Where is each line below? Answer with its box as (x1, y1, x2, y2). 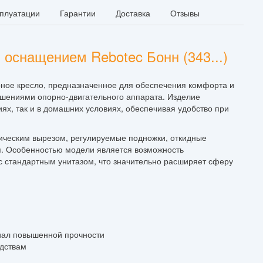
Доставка (116, 6, 150, 19)
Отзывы (170, 6, 200, 19)
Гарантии (60, 6, 96, 19)
